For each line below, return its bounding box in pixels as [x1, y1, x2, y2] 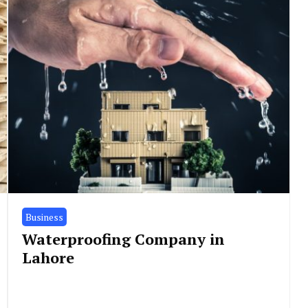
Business [25, 210, 63, 223]
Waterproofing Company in [21, 228, 225, 249]
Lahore [21, 247, 74, 267]
